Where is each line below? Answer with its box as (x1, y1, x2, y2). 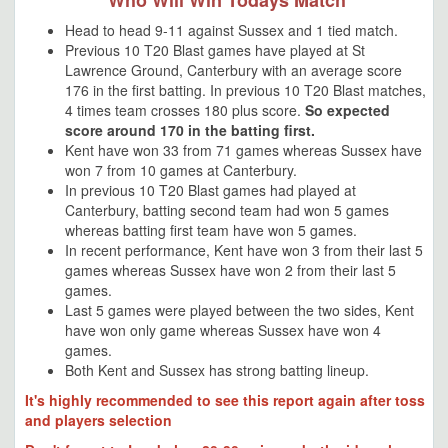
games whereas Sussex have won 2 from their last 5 (65, 260, 396, 280)
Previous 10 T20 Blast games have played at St (65, 40, 365, 60)
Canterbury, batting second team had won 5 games (65, 200, 389, 220)
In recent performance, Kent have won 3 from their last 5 (65, 240, 423, 260)
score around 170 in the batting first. (65, 120, 315, 140)
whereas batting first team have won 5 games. (65, 220, 357, 240)
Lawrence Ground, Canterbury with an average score (65, 60, 402, 80)
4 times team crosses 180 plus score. (65, 100, 305, 120)
